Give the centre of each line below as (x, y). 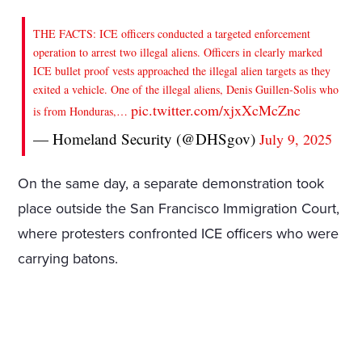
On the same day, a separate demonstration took (171, 184)
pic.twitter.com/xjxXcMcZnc (216, 110)
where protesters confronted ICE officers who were (179, 234)
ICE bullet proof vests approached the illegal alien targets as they (182, 71)
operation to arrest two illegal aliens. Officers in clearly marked (178, 53)
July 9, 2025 (296, 139)
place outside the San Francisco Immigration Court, (179, 209)
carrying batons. (68, 259)
